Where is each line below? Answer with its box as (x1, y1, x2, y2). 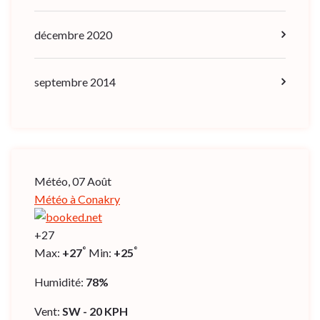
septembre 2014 (34, 74, 116, 89)
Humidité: (34, 274, 86, 289)
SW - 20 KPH (62, 304, 128, 318)
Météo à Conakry (34, 191, 120, 206)
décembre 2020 (34, 27, 112, 41)
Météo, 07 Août (34, 174, 111, 188)
